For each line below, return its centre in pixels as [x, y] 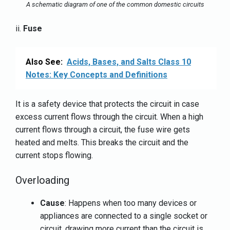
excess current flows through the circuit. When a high [109, 117]
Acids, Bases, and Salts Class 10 [129, 62]
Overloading [42, 180]
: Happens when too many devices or [131, 203]
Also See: [44, 62]
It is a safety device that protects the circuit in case [107, 104]
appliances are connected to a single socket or [124, 216]
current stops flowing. [54, 155]
